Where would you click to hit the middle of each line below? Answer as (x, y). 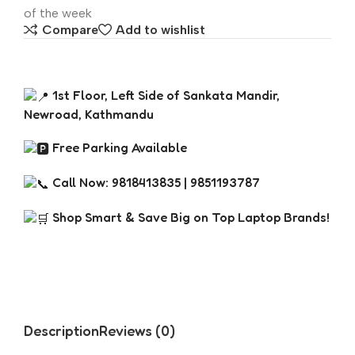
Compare (70, 30)
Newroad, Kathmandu (89, 114)
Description (61, 330)
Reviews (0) (137, 330)
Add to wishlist (160, 30)
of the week (58, 13)
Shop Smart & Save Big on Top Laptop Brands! (189, 217)
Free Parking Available (118, 147)
